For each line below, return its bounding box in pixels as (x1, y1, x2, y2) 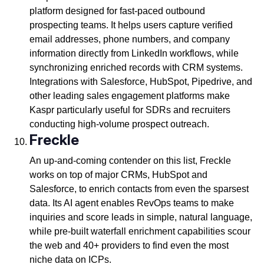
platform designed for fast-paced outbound (29, 6, 205, 16)
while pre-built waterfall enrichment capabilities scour (29, 226, 250, 237)
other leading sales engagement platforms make (29, 91, 230, 101)
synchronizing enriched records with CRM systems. (29, 62, 243, 73)
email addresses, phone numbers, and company (29, 34, 230, 45)
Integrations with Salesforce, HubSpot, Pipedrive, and (29, 77, 252, 87)
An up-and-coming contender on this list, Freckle (29, 156, 231, 166)
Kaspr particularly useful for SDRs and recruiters (29, 105, 230, 115)
